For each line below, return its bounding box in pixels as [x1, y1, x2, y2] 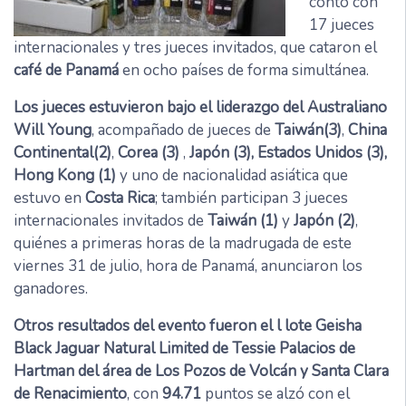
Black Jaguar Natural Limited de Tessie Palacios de [14, 337, 355, 359]
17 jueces [308, 14, 374, 35]
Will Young [14, 119, 92, 140]
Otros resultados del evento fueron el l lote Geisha [14, 314, 362, 336]
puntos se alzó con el [201, 382, 350, 404]
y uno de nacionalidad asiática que [116, 164, 348, 186]
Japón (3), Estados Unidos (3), [189, 141, 387, 163]
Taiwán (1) [208, 209, 278, 231]
